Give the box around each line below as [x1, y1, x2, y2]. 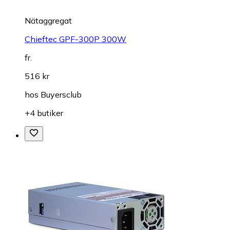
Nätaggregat [25, 15, 72, 26]
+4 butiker [25, 108, 63, 119]
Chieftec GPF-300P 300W [25, 34, 126, 45]
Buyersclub [41, 89, 82, 100]
